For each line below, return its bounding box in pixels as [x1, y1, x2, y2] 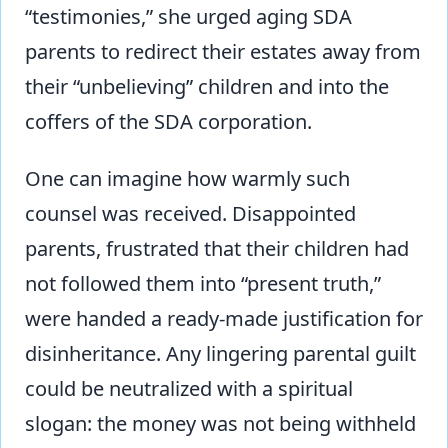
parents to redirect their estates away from [25, 37, 421, 65]
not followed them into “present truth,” [25, 269, 381, 297]
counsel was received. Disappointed [25, 199, 356, 227]
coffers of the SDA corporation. [25, 107, 312, 135]
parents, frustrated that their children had [25, 234, 409, 262]
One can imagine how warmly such [25, 164, 350, 192]
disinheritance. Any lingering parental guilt [25, 339, 416, 367]
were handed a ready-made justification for [25, 304, 423, 332]
